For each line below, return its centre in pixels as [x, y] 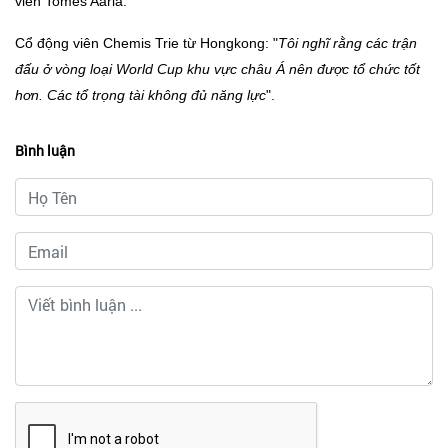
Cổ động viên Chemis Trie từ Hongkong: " [146, 43]
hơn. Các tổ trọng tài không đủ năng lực [140, 95]
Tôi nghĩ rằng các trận [347, 43]
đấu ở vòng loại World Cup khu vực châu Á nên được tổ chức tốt [217, 69]
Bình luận [45, 151]
